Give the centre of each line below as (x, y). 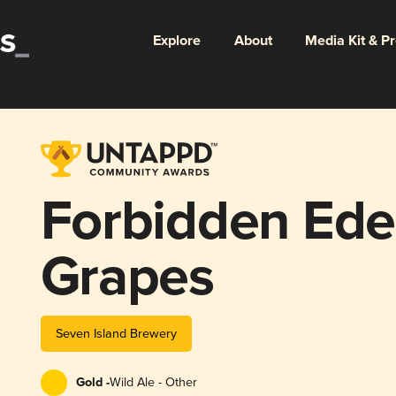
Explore (176, 41)
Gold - (92, 382)
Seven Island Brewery (116, 333)
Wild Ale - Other (153, 382)
